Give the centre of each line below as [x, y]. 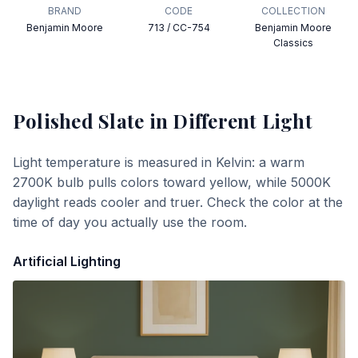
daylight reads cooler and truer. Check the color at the [178, 202]
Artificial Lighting [67, 261]
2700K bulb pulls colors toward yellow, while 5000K [172, 182]
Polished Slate [79, 121]
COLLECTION [293, 11]
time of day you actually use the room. [130, 222]
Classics [293, 43]
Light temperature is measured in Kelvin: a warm [159, 162]
